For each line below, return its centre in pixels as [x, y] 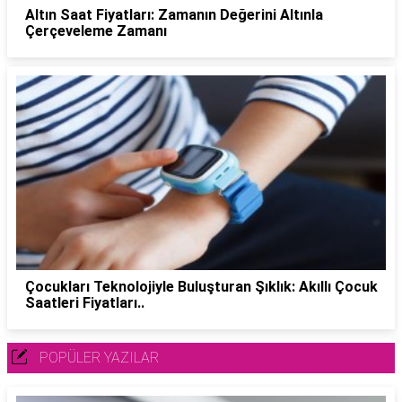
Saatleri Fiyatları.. [85, 303]
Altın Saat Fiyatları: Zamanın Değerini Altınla [174, 14]
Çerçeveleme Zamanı [96, 31]
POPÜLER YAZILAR [99, 358]
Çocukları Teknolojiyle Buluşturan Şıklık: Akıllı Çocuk [201, 287]
